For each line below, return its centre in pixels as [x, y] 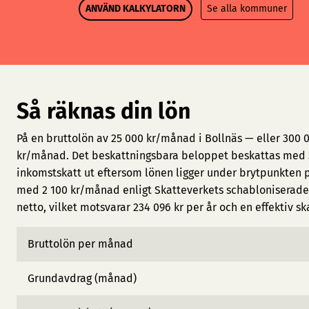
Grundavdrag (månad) [82, 278]
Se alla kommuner [247, 9]
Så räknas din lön [103, 111]
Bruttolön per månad [80, 244]
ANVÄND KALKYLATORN [136, 9]
